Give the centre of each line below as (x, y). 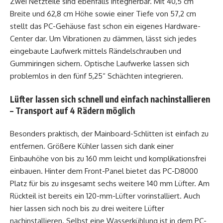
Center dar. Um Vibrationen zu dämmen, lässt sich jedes (103, 39)
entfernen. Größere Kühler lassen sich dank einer (92, 146)
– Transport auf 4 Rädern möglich (72, 110)
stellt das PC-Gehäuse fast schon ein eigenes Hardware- (105, 26)
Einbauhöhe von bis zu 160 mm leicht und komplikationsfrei (108, 159)
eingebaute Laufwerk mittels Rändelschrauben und (96, 51)
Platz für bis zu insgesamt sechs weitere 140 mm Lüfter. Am (110, 184)
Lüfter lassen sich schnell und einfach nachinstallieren (110, 99)
